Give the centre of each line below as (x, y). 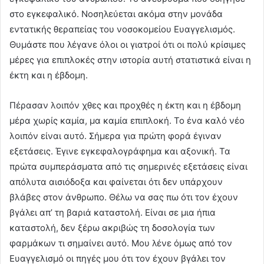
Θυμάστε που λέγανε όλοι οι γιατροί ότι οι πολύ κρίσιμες (128, 44)
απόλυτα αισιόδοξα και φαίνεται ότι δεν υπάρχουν (116, 181)
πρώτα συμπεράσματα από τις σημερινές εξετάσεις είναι (128, 166)
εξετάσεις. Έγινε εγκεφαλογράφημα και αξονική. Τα (120, 151)
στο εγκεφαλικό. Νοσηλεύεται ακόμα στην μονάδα (116, 14)
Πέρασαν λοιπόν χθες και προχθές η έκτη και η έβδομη (125, 105)
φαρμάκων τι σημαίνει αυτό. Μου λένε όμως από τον (121, 243)
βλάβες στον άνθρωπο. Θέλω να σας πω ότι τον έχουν (124, 197)
